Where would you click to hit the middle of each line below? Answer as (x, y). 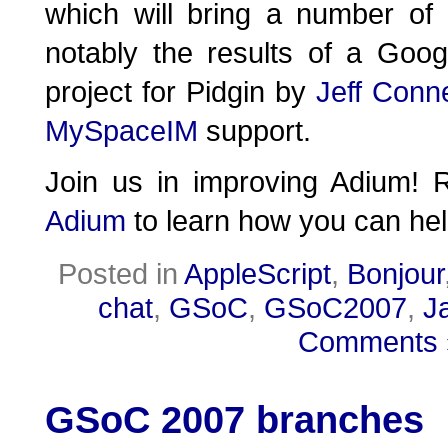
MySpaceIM (121, 130)
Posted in (121, 273)
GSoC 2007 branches (234, 420)
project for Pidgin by (180, 91)
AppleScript (257, 273)
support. (254, 130)
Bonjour (395, 273)
